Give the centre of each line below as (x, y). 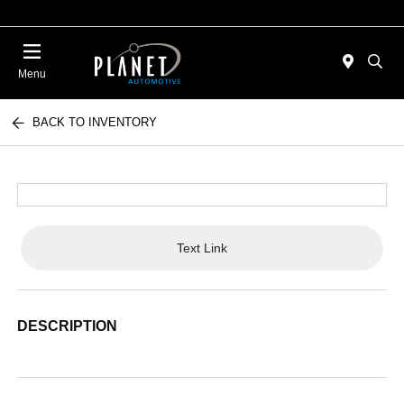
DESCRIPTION (68, 326)
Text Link (202, 248)
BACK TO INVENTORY (95, 122)
